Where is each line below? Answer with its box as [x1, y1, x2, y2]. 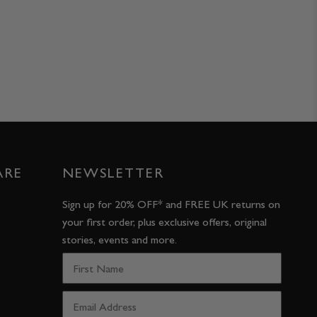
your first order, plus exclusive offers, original [62, 215, 267, 229]
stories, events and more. [62, 233, 177, 247]
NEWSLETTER [62, 164, 164, 182]
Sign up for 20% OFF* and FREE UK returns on [62, 197, 280, 212]
